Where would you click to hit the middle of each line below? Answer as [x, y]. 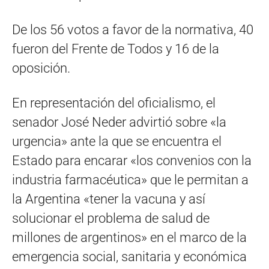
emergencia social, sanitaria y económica [129, 256]
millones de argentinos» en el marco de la [129, 237]
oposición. [41, 68]
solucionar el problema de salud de [111, 218]
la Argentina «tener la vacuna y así [109, 199]
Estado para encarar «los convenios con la [132, 160]
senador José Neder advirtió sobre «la [119, 122]
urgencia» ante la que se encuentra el [117, 141]
